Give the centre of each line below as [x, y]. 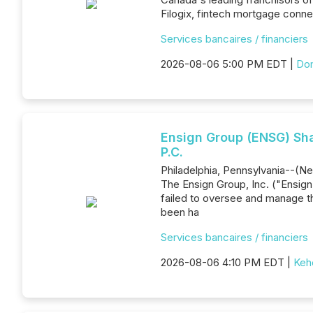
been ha [180, 212]
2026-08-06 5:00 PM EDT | [228, 64]
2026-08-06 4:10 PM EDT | [227, 262]
